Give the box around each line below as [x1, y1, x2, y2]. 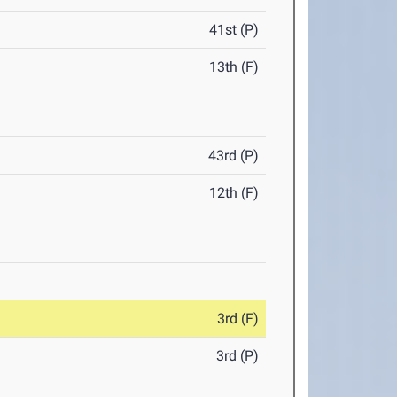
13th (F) [209, 58, 260, 75]
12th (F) [209, 184, 260, 201]
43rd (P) [208, 147, 260, 164]
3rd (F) [217, 310, 260, 327]
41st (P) [209, 21, 260, 38]
